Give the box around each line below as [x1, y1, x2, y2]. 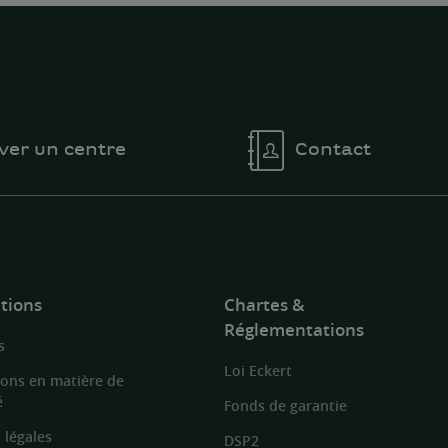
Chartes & [224, 292, 305, 316]
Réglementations [224, 317, 364, 341]
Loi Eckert [224, 361, 292, 381]
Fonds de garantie [224, 396, 347, 416]
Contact [294, 136, 371, 160]
